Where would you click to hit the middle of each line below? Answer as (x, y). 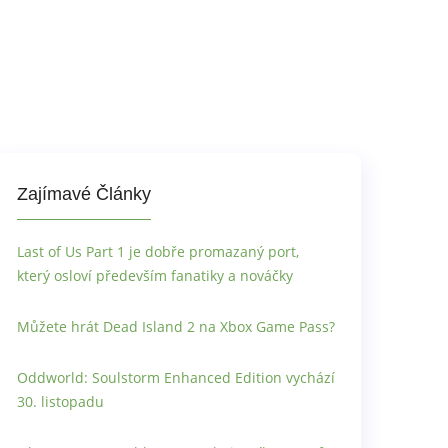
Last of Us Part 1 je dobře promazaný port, (158, 252)
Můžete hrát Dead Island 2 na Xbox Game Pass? (176, 327)
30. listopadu (60, 402)
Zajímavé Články (84, 194)
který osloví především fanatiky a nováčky (155, 276)
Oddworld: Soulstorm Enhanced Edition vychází (176, 378)
